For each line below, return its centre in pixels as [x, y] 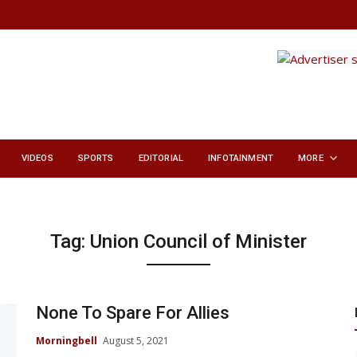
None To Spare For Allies [133, 313]
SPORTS [96, 159]
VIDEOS [37, 159]
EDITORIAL [161, 159]
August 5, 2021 [136, 340]
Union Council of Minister [198, 242]
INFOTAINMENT [241, 159]
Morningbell [67, 340]
